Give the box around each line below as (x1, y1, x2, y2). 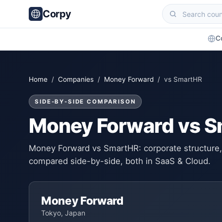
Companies (58, 75, 94, 83)
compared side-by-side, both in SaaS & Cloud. (29, 156, 211, 166)
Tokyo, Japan (41, 209, 85, 218)
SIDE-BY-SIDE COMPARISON (35, 98, 136, 105)
